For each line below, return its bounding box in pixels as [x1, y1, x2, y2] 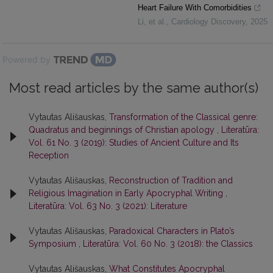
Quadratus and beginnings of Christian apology [29, 125, 217, 135]
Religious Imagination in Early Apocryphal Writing [29, 188, 225, 198]
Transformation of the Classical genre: [109, 112, 258, 122]
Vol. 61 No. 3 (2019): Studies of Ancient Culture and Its [29, 138, 239, 147]
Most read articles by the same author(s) [9, 80, 258, 96]
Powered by [2, 54, 51, 65]
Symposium [29, 239, 79, 249]
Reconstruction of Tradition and [109, 175, 233, 185]
